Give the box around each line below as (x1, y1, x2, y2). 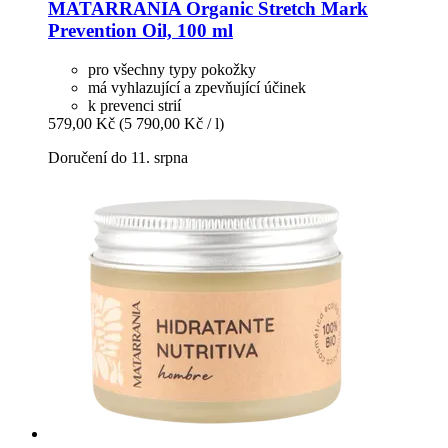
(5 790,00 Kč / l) (119, 114, 224, 132)
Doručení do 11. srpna (48, 148, 188, 166)
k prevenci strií (88, 96, 181, 114)
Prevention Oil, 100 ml (48, 20, 233, 42)
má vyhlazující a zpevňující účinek (88, 78, 306, 96)
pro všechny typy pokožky (88, 60, 256, 78)
